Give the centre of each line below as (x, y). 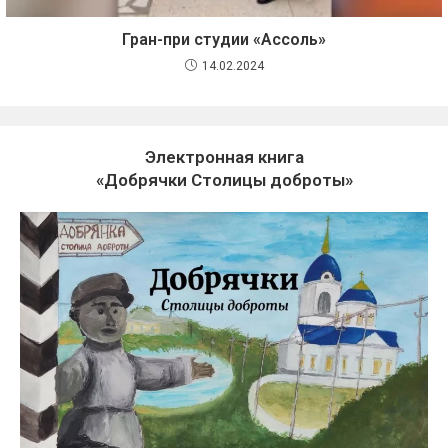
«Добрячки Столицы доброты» (224, 179)
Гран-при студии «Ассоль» (224, 39)
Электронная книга (224, 156)
